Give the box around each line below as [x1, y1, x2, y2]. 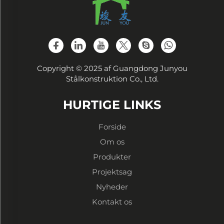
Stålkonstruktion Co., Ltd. [65, 74, 158, 84]
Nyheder [96, 182, 128, 192]
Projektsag [92, 167, 132, 177]
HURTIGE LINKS [63, 97, 161, 112]
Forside [98, 122, 126, 132]
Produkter [93, 152, 131, 162]
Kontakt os [92, 197, 132, 207]
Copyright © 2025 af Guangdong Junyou [36, 63, 187, 73]
